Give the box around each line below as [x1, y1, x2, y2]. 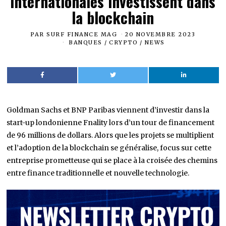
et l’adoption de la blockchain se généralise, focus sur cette [7, 143, 212, 152]
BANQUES [69, 38, 102, 46]
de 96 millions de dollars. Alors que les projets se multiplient [7, 130, 214, 140]
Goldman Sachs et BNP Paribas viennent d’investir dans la [7, 105, 210, 115]
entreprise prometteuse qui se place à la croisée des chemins [7, 155, 218, 165]
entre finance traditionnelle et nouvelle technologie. [7, 168, 190, 178]
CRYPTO [109, 38, 138, 46]
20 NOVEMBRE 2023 [125, 31, 196, 38]
